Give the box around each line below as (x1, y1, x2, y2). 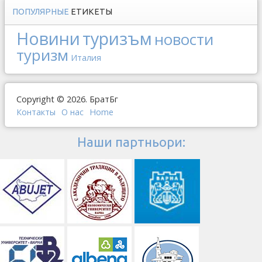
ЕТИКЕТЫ (71, 7, 112, 16)
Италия (71, 52, 101, 63)
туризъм (82, 27, 152, 50)
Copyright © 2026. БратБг (16, 94, 118, 105)
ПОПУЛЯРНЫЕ (12, 7, 71, 16)
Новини (16, 27, 80, 50)
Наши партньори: (77, 135, 185, 149)
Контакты (16, 106, 56, 118)
